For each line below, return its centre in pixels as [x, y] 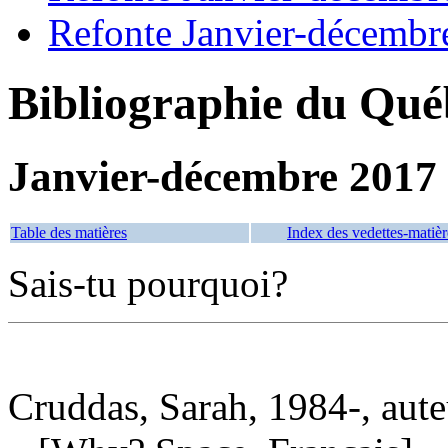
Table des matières [69, 232]
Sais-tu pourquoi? [148, 283]
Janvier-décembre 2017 [222, 176]
